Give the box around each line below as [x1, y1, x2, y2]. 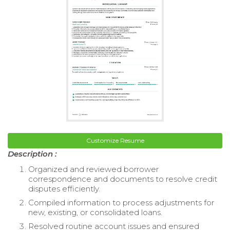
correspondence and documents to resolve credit [28, 174, 217, 184]
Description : [8, 148, 57, 159]
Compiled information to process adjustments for [28, 197, 214, 207]
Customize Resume [86, 136, 144, 144]
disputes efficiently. [28, 183, 100, 194]
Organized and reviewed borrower [28, 164, 159, 174]
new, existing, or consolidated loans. [28, 207, 162, 217]
